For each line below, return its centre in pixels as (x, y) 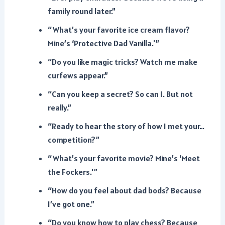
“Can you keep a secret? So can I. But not (120, 94)
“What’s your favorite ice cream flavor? (119, 30)
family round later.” (81, 11)
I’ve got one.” (71, 204)
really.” (59, 107)
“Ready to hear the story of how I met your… (126, 126)
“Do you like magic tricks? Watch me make (122, 62)
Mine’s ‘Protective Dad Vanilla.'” (103, 43)
